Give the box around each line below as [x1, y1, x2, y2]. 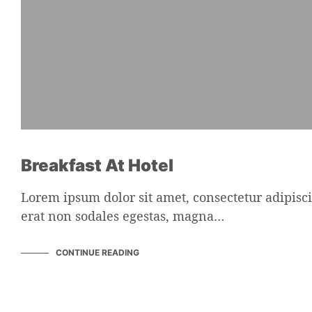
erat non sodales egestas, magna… [21, 207, 224, 224]
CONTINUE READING [56, 247, 139, 258]
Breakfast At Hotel [21, 155, 173, 175]
